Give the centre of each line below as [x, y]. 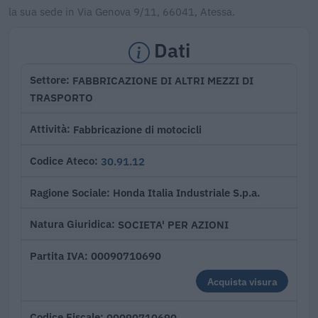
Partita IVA [57, 256]
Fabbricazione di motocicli [137, 129]
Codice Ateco [62, 161]
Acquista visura [242, 281]
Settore [48, 80]
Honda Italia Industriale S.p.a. [186, 193]
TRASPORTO [61, 98]
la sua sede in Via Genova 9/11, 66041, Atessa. [122, 11]
